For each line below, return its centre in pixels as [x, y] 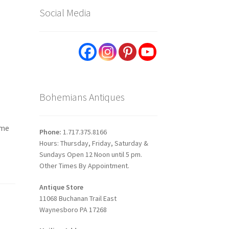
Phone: [51, 132]
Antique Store [61, 187]
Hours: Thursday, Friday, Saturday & [94, 143]
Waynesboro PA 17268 [73, 209]
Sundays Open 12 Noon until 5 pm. [90, 154]
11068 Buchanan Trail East [78, 198]
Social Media [65, 12]
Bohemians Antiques [82, 97]
